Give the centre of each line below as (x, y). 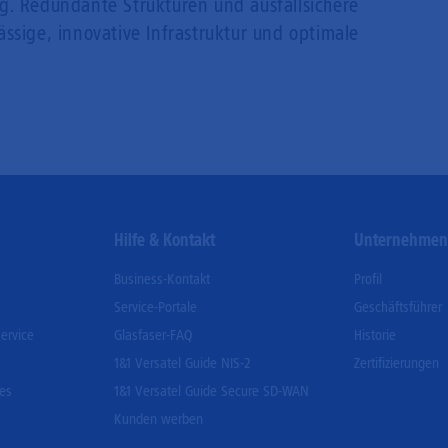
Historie (375, 335)
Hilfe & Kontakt (164, 240)
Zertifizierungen (397, 363)
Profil (368, 279)
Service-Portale (155, 307)
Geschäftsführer (398, 307)
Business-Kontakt (161, 279)
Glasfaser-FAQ (152, 335)
